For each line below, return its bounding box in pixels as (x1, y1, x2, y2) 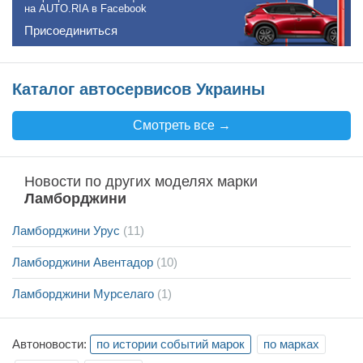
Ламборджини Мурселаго (12, 286, 157, 301)
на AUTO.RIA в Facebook (24, 2, 147, 15)
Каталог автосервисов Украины (12, 79, 265, 98)
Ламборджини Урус (12, 223, 123, 237)
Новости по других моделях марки (24, 173, 258, 190)
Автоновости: (12, 336, 90, 351)
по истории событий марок (96, 336, 245, 351)
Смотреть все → (132, 117, 231, 132)
